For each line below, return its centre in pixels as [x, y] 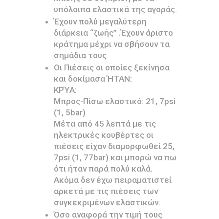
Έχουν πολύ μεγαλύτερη [100, 22]
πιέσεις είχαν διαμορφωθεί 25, [114, 146]
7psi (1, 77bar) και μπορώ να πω [115, 158]
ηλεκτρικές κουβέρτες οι [103, 135]
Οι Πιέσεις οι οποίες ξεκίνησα [111, 68]
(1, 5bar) [69, 113]
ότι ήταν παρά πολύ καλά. [103, 169]
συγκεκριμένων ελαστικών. [107, 203]
